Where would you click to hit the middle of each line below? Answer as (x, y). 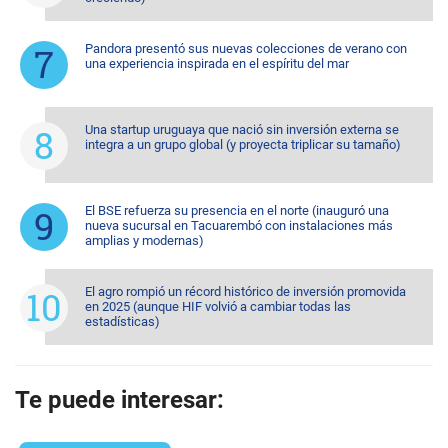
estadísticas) (122, 321)
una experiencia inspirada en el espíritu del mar (217, 63)
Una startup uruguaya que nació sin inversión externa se (242, 129)
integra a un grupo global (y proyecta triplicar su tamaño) (243, 144)
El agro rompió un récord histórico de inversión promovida (245, 291)
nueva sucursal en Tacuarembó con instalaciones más (239, 225)
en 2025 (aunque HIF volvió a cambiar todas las (218, 306)
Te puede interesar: (119, 400)
